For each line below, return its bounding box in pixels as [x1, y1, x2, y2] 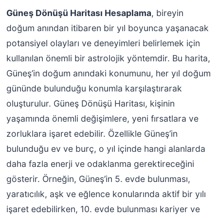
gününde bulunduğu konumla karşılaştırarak [6, 83, 182, 93]
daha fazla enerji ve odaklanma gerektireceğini [6, 158, 194, 169]
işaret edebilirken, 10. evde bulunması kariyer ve [6, 203, 200, 214]
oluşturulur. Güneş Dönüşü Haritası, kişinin [6, 98, 175, 109]
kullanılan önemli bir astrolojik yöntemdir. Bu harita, [6, 53, 210, 63]
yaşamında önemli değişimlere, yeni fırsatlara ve [6, 113, 199, 124]
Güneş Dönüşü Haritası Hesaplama [6, 7, 151, 18]
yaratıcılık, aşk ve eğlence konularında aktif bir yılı [6, 188, 206, 199]
